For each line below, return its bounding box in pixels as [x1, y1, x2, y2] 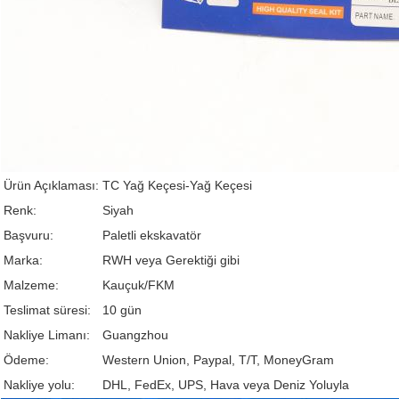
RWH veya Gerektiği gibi [102, 253, 240, 268]
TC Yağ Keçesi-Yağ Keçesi [102, 178, 252, 193]
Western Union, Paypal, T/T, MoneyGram [102, 353, 334, 368]
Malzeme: [4, 278, 59, 293]
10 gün [102, 303, 142, 318]
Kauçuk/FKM [102, 278, 175, 293]
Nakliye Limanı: [4, 328, 90, 343]
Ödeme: [4, 353, 49, 368]
